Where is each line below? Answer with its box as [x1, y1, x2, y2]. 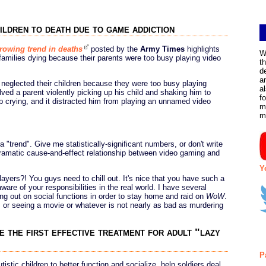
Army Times [140, 44, 185, 53]
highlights [185, 44, 220, 53]
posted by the [88, 44, 140, 53]
